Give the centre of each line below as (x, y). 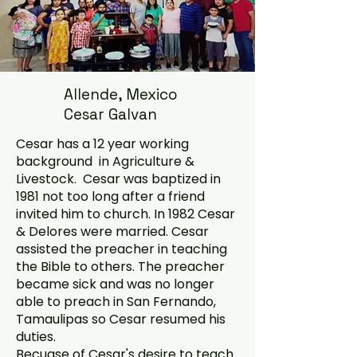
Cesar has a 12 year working (102, 144)
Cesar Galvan (110, 114)
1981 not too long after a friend (110, 196)
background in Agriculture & (105, 161)
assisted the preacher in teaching (122, 249)
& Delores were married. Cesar (112, 231)
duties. (37, 337)
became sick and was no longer (115, 284)
